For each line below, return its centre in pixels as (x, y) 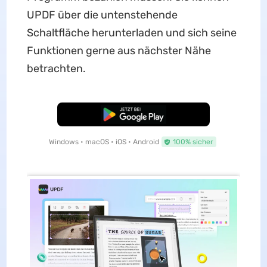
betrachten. (56, 69)
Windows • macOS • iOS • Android (104, 142)
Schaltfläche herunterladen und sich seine (131, 33)
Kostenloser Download (133, 114)
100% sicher (193, 142)
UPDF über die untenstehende (102, 15)
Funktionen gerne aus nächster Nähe (119, 51)
